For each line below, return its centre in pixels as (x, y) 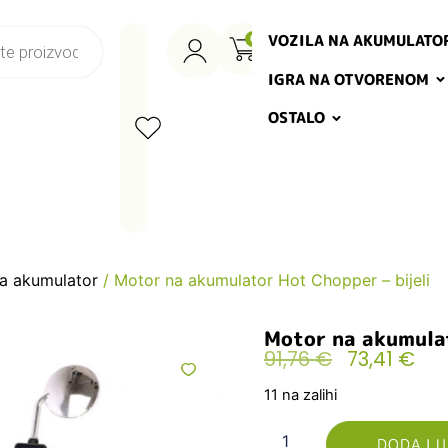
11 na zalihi (300, 395)
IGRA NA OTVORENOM (349, 79)
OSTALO (297, 118)
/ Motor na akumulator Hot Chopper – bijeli (264, 280)
